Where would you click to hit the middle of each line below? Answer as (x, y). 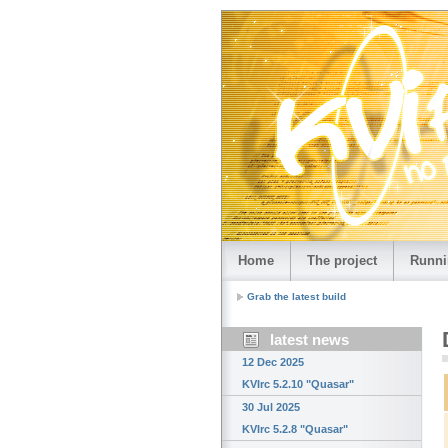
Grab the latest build (296, 297)
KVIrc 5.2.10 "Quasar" (298, 384)
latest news (309, 340)
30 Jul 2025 (271, 407)
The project (342, 260)
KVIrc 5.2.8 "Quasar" (295, 429)
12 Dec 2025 (273, 362)
